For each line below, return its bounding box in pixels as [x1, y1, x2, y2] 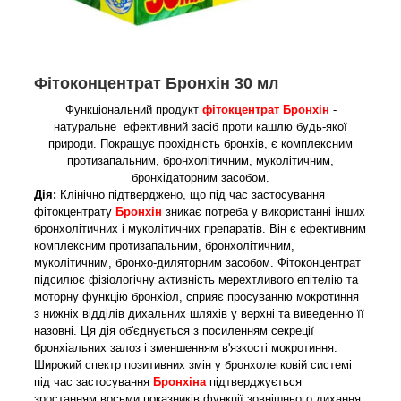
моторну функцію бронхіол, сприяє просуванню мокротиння [34, 289, 359, 303]
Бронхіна [153, 374, 206, 388]
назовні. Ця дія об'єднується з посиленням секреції [34, 323, 314, 337]
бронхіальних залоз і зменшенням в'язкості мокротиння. [34, 340, 337, 354]
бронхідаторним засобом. [132, 170, 269, 184]
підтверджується [206, 374, 302, 388]
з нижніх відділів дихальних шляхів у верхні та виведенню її [34, 306, 364, 320]
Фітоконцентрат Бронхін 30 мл [34, 73, 278, 92]
